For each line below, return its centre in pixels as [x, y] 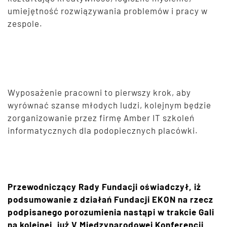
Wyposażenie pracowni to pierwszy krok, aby [99, 92]
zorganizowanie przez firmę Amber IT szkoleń [101, 117]
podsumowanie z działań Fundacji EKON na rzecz [110, 199]
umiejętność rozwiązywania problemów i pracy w [108, 11]
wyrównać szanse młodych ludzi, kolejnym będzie [109, 105]
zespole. [25, 24]
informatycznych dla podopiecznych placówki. [103, 130]
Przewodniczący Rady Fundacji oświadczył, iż [104, 186]
